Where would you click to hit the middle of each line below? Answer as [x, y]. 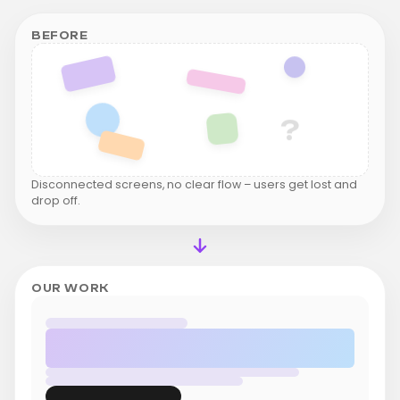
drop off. [56, 200]
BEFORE [60, 36]
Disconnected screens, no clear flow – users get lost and [194, 184]
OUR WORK [70, 288]
